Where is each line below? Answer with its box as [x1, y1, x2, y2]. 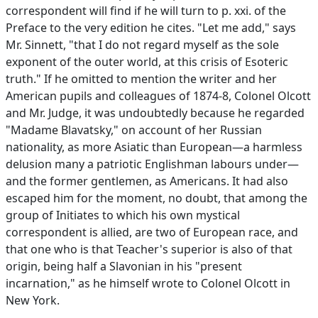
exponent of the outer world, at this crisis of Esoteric [6, 54, 288, 70]
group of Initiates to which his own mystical [6, 207, 240, 223]
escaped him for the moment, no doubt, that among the [6, 190, 307, 206]
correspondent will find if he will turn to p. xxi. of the [6, 3, 286, 18]
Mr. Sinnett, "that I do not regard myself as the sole [6, 37, 279, 53]
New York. [6, 292, 60, 308]
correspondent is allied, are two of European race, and [6, 224, 298, 240]
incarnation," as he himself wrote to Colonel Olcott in [6, 275, 290, 291]
